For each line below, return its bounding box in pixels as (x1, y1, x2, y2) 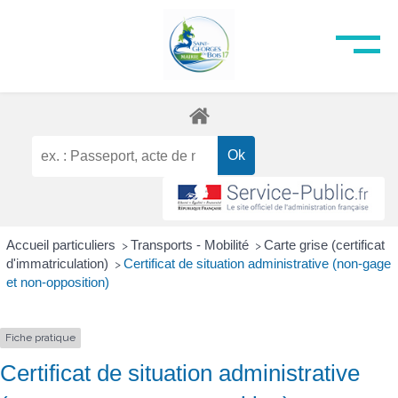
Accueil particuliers (5, 237, 119, 253)
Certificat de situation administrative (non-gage (123, 256, 391, 272)
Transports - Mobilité (130, 237, 252, 253)
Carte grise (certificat (263, 237, 385, 253)
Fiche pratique (5, 331, 76, 345)
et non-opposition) (5, 275, 109, 291)
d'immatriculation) (5, 256, 112, 272)
